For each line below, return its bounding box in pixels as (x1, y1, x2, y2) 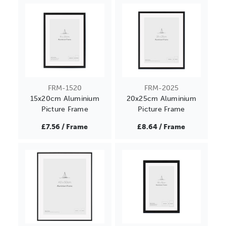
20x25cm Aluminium (126, 94, 196, 103)
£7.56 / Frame (41, 122, 88, 131)
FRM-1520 (47, 83, 82, 92)
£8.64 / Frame (137, 122, 186, 131)
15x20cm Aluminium (30, 94, 99, 103)
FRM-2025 (144, 83, 179, 92)
